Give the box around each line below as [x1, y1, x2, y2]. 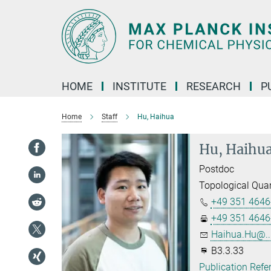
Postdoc [198, 163, 234, 175]
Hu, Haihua [137, 113, 174, 121]
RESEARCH [186, 80, 241, 93]
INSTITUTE [113, 80, 166, 93]
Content [3, 22, 36, 33]
